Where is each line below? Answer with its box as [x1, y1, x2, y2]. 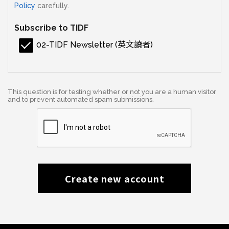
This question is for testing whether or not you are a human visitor [8, 87, 216, 96]
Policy [14, 1, 35, 10]
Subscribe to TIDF [14, 22, 88, 33]
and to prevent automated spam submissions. [8, 95, 154, 103]
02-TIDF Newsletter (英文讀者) [36, 39, 153, 50]
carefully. [35, 1, 69, 10]
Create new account [64, 171, 165, 185]
